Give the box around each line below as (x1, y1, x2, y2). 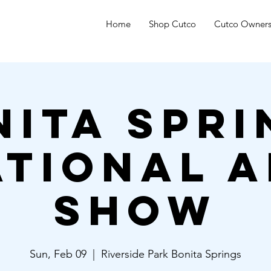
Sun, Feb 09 (30, 247, 87, 261)
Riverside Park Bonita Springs (101, 247, 241, 261)
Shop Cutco (149, 18, 196, 30)
